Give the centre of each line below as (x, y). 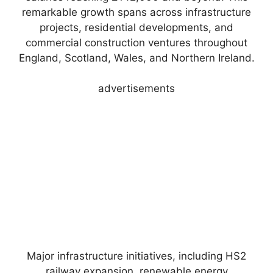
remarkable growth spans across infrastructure (136, 12)
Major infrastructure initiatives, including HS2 (136, 256)
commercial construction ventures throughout (136, 42)
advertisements (136, 89)
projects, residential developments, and (136, 27)
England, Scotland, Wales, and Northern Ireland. (136, 58)
